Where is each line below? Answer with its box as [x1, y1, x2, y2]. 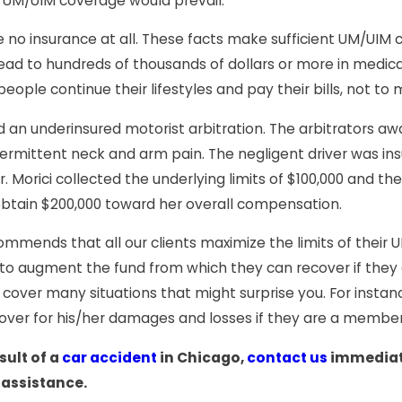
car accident [62, 348, 157, 368]
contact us [247, 348, 328, 368]
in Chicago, [157, 348, 247, 368]
